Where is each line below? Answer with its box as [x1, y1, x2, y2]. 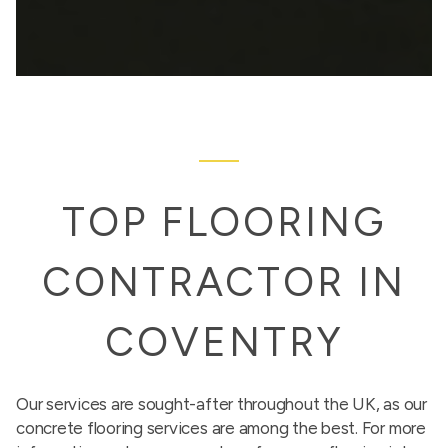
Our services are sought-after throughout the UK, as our [16, 394, 427, 414]
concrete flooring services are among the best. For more [16, 418, 426, 438]
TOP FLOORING [62, 198, 386, 246]
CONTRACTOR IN [42, 258, 406, 306]
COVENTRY [104, 318, 344, 366]
